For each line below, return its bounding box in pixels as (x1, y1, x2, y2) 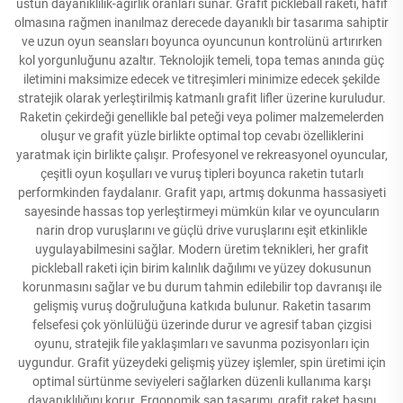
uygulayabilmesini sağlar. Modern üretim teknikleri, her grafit (34, 241, 369, 256)
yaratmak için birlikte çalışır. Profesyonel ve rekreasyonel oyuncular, (15, 147, 388, 162)
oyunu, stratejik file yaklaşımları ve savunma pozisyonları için (33, 336, 370, 351)
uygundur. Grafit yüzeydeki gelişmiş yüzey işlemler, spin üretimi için (17, 354, 386, 370)
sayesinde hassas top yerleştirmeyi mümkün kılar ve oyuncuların (23, 203, 380, 219)
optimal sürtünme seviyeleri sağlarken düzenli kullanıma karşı (32, 373, 371, 389)
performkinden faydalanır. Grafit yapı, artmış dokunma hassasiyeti (17, 184, 386, 200)
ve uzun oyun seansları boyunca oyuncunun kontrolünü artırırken (21, 33, 382, 49)
